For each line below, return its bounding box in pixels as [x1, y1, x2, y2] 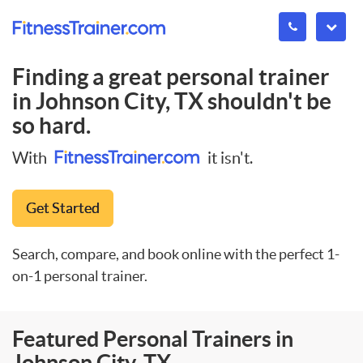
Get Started [26, 199, 100, 216]
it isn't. [204, 148, 253, 167]
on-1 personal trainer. [12, 267, 147, 284]
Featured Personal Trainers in [12, 326, 293, 351]
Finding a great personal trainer [12, 64, 329, 90]
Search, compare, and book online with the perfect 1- [12, 245, 340, 263]
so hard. [12, 113, 91, 139]
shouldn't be [203, 88, 331, 114]
